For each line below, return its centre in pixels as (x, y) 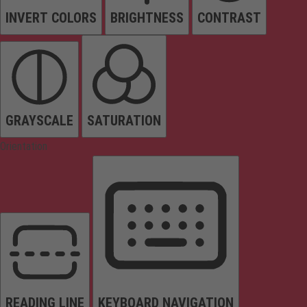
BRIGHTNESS (147, 17)
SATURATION (124, 121)
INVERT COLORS (51, 17)
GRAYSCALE (39, 121)
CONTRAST (229, 17)
